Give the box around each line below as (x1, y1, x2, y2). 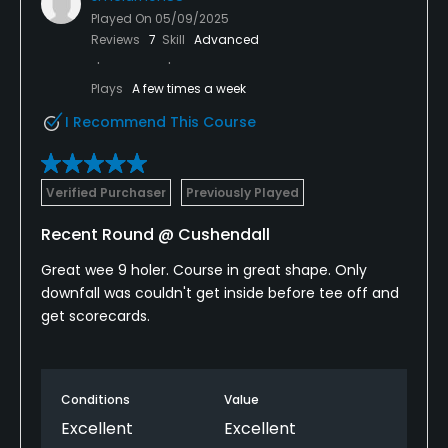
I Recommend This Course (65, 111, 256, 132)
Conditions (61, 390, 130, 408)
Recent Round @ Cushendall (41, 222, 270, 246)
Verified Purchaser (46, 183, 166, 201)
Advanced (194, 30, 259, 48)
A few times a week (132, 79, 246, 97)
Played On (91, 9, 155, 27)
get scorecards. (41, 305, 150, 326)
